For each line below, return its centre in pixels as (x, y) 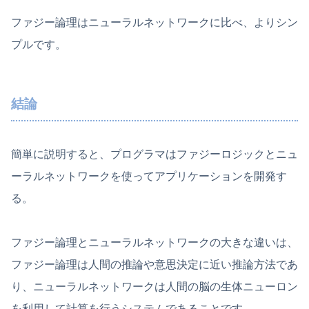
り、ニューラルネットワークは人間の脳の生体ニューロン (154, 287)
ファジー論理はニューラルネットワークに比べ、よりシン (154, 23)
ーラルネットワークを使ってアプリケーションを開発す (149, 177)
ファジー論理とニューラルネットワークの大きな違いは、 (154, 243)
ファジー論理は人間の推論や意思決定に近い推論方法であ (154, 265)
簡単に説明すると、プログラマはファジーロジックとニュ (154, 154)
